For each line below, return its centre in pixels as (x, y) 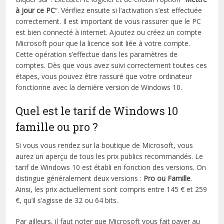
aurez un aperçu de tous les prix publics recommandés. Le (109, 156)
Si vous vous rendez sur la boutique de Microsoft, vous (104, 145)
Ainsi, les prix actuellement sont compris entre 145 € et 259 (111, 189)
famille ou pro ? (57, 126)
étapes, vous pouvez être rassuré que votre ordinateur (104, 76)
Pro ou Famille (167, 178)
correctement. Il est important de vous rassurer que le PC (108, 21)
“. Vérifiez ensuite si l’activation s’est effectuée (129, 10)
